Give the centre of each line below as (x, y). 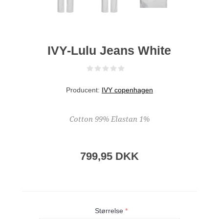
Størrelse (110, 211)
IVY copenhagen (127, 90)
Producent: (83, 90)
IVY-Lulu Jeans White (109, 50)
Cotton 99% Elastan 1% (109, 119)
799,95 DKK (109, 156)
